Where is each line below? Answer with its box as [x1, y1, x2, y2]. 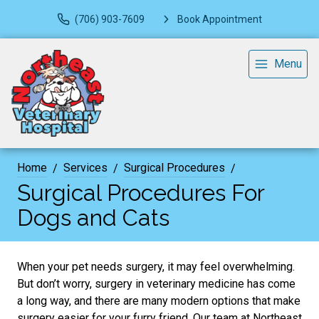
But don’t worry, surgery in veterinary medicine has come [17, 277, 296, 291]
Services [63, 161, 108, 174]
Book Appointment [177, 13, 262, 25]
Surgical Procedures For [17, 179, 264, 206]
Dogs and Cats [17, 204, 169, 231]
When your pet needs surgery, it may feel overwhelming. [17, 260, 295, 273]
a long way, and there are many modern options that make [17, 294, 300, 308]
